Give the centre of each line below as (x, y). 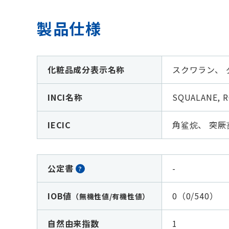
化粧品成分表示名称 (86, 70)
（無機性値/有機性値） (111, 196)
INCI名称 (65, 97)
